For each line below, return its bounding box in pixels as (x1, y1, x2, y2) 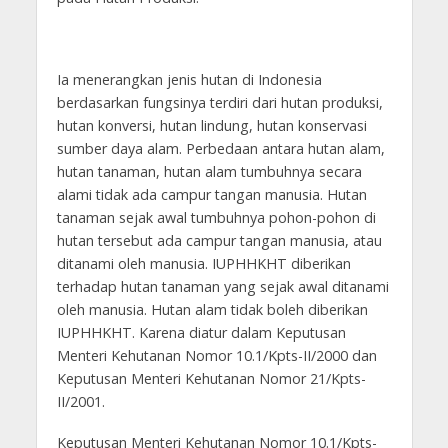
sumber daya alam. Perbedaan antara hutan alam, (56, 138, 385, 158)
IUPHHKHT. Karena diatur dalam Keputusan (56, 322, 346, 342)
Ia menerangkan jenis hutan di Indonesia (56, 69, 322, 89)
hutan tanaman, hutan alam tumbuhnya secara (56, 161, 362, 181)
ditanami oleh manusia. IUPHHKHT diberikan (56, 253, 351, 273)
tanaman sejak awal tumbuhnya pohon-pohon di (56, 207, 376, 227)
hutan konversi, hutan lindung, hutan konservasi (56, 115, 367, 135)
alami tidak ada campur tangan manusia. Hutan (56, 184, 367, 204)
